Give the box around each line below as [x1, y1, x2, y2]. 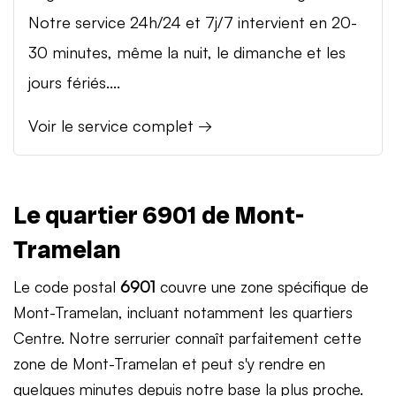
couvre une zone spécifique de [156, 276, 369, 296]
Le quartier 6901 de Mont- [13, 198, 304, 232]
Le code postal [13, 276, 120, 296]
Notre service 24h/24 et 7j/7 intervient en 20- [28, 11, 357, 32]
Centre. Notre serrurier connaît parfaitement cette [13, 327, 362, 347]
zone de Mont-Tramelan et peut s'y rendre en [13, 353, 325, 373]
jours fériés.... [28, 72, 120, 92]
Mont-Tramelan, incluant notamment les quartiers [13, 301, 353, 322]
